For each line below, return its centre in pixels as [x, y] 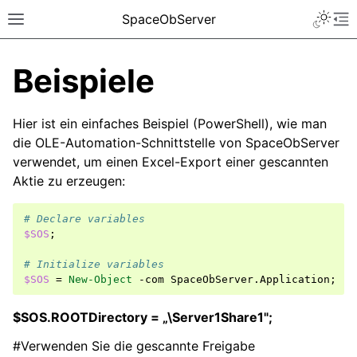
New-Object [100, 279]
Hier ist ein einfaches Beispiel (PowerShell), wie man [170, 124]
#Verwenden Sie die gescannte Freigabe [134, 346]
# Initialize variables [94, 264]
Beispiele [84, 81]
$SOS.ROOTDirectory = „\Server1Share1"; [143, 317]
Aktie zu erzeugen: [69, 181]
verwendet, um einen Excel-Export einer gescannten [171, 162]
